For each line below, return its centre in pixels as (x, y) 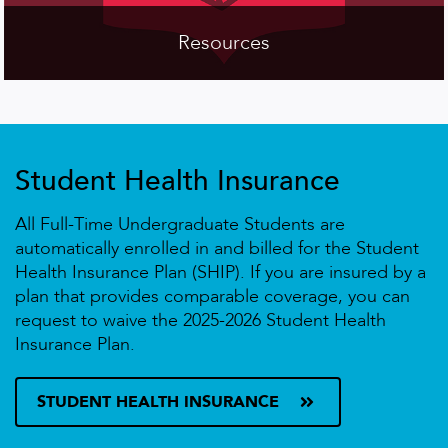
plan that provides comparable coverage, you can (212, 296)
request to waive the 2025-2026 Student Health (200, 320)
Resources (224, 42)
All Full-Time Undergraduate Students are (180, 224)
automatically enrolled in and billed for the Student (217, 248)
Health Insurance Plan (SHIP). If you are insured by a (220, 272)
